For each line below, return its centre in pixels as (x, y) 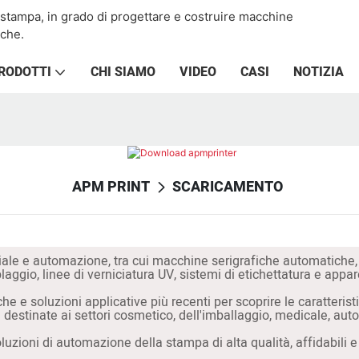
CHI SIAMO (123, 72)
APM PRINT (111, 187)
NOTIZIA (319, 72)
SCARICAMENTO (228, 187)
